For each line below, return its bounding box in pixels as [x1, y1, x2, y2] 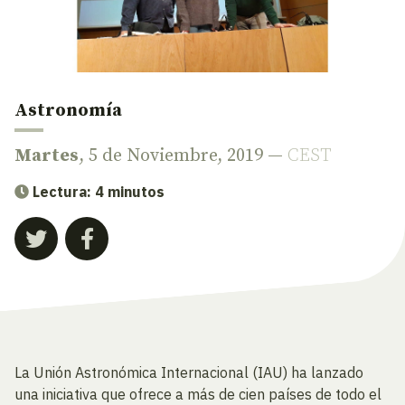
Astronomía [14, 99, 122, 122]
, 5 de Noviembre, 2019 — [79, 145, 287, 167]
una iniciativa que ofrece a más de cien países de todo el [14, 385, 381, 403]
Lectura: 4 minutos [33, 183, 165, 201]
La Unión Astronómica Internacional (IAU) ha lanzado [14, 363, 363, 381]
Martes [14, 145, 79, 167]
